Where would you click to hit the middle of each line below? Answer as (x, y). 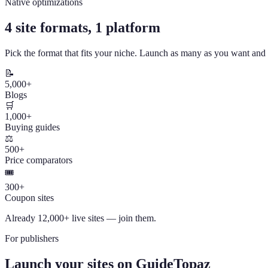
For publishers (32, 238)
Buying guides (32, 127)
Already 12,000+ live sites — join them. (80, 218)
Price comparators (39, 160)
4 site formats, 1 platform (83, 27)
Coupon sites (29, 197)
